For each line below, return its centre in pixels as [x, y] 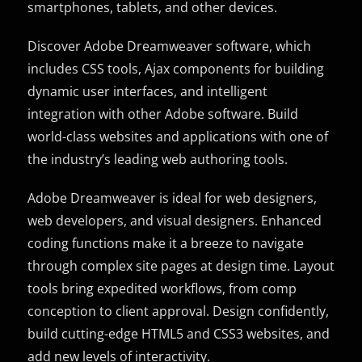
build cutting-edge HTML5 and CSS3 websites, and [179, 333]
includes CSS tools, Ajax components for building [176, 68]
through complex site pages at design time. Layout [181, 265]
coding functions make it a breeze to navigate [166, 243]
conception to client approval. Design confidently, [179, 311]
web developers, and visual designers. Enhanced [175, 220]
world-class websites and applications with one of [178, 136]
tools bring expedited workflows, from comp [162, 288]
